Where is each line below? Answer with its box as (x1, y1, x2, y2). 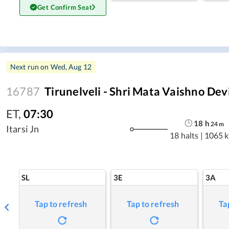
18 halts (170, 130, 199, 140)
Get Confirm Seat (37, 3, 92, 11)
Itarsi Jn (6, 123, 39, 134)
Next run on (10, 62, 51, 71)
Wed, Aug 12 (50, 62, 92, 71)
